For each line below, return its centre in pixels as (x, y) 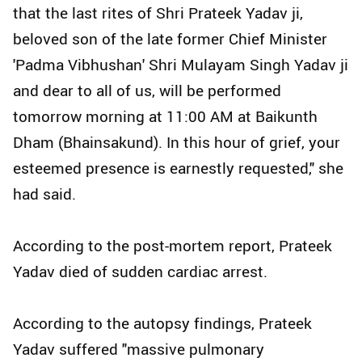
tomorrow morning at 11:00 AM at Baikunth (165, 117)
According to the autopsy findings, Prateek (162, 324)
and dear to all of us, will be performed (147, 91)
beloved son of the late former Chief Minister (170, 39)
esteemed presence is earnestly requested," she (178, 168)
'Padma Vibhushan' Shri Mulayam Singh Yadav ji (181, 65)
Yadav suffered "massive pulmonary (139, 349)
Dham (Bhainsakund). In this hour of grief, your (177, 143)
